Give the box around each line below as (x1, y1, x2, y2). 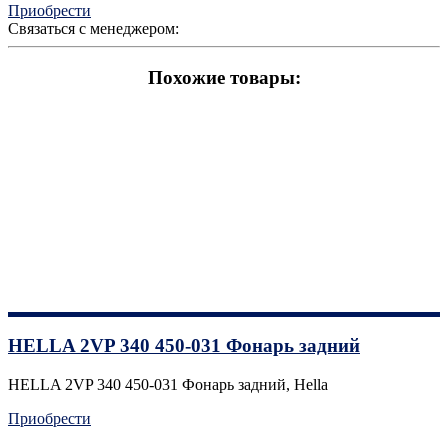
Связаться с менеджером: (8, 20, 179, 38)
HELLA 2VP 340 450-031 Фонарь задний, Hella (8, 376, 328, 394)
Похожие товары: (147, 66, 301, 88)
